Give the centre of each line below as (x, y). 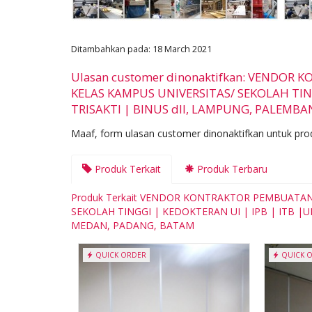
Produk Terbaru (231, 169)
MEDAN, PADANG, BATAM (133, 225)
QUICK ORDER (120, 255)
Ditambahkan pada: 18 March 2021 (141, 49)
